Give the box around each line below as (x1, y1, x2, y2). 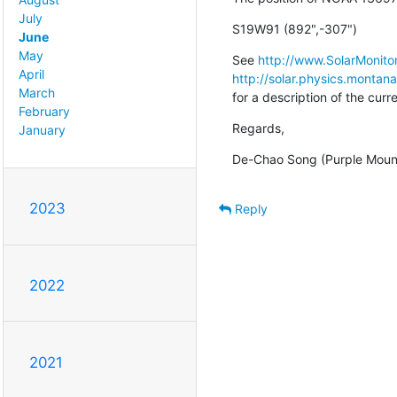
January (19, 122, 66, 138)
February (19, 104, 70, 120)
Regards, (231, 120, 284, 136)
